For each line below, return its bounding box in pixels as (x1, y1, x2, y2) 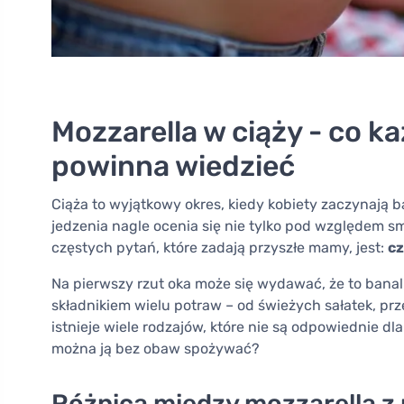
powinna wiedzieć (51, 149, 295, 184)
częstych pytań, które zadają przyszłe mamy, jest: (51, 239, 388, 257)
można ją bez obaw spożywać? (51, 340, 260, 358)
